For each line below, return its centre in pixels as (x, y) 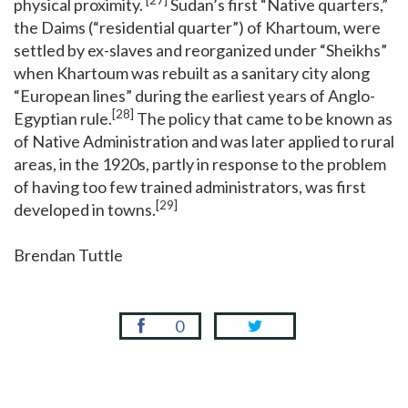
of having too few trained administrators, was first (190, 186)
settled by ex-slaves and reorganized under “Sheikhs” (200, 50)
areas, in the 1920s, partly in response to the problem (200, 163)
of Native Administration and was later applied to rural (204, 141)
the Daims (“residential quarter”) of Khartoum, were (197, 27)
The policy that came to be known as (263, 118)
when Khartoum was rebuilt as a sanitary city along (192, 72)
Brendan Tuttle (68, 255)
